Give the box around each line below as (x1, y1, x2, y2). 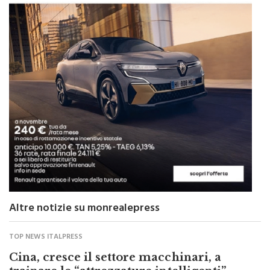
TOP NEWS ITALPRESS (9, 215, 83, 228)
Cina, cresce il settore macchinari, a (9, 234, 221, 248)
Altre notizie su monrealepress (9, 183, 160, 204)
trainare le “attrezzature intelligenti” (9, 248, 226, 262)
